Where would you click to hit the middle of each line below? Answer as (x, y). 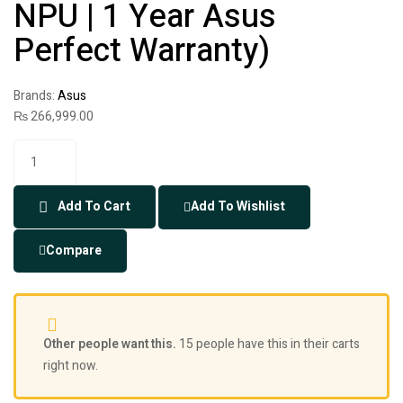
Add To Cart (94, 207)
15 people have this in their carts (268, 344)
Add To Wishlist (238, 207)
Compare (74, 250)
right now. (71, 365)
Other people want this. (110, 344)
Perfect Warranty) (142, 51)
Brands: (36, 96)
